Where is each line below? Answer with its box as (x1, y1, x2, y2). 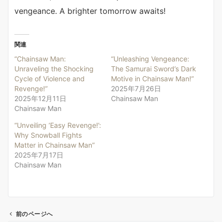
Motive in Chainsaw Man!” (111, 74, 194, 83)
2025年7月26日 (111, 84, 161, 93)
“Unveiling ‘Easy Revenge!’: (14, 121, 101, 130)
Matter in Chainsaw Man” (14, 141, 95, 150)
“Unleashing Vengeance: (111, 55, 189, 63)
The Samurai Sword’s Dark (111, 64, 196, 73)
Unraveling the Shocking (14, 64, 94, 73)
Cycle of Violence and (14, 74, 85, 83)
